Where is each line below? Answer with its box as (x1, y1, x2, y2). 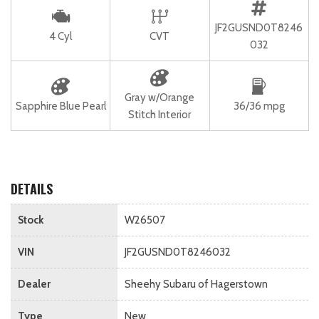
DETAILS (11, 179, 53, 198)
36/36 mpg (233, 99, 285, 113)
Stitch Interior (128, 108, 192, 121)
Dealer (18, 277, 51, 291)
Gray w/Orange (125, 90, 195, 104)
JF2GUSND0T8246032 (125, 245, 231, 258)
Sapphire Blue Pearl (15, 99, 106, 113)
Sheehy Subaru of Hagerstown (125, 277, 268, 291)
